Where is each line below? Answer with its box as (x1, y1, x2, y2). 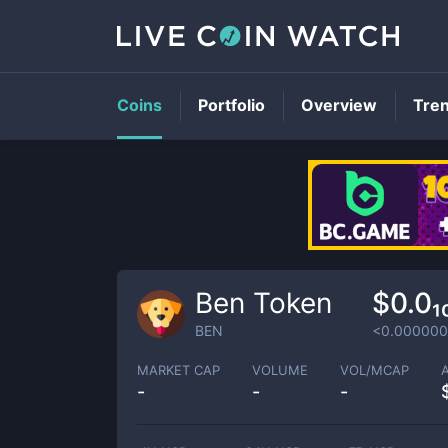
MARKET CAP (137, 361, 220, 378)
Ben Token (195, 286, 332, 320)
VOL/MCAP (340, 361, 409, 378)
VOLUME (252, 361, 308, 378)
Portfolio (198, 95, 265, 115)
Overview (301, 95, 377, 115)
